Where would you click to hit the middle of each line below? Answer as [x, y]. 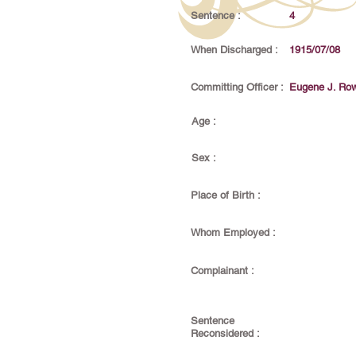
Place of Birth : [226, 195]
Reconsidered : [225, 333]
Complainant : [222, 271]
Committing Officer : [237, 87]
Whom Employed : [233, 232]
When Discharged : [234, 50]
